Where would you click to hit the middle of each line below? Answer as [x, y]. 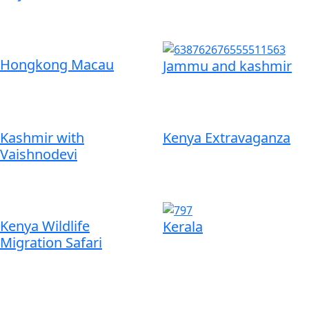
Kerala [183, 227]
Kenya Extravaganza [227, 137]
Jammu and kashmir [227, 66]
